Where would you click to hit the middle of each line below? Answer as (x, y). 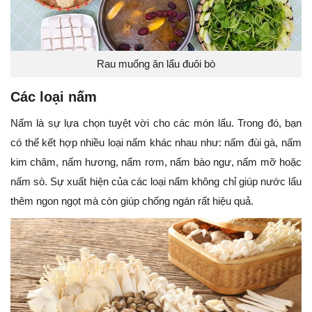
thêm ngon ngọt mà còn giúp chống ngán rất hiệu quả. (132, 201)
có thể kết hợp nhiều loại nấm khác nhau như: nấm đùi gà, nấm (156, 142)
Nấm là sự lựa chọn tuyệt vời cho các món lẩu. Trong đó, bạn (156, 123)
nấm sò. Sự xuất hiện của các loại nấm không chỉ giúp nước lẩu (156, 181)
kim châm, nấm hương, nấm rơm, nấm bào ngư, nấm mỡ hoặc (156, 162)
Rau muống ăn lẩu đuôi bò (156, 63)
